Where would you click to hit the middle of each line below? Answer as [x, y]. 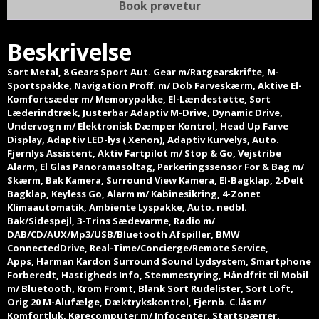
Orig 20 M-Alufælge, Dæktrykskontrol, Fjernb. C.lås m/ [136, 302]
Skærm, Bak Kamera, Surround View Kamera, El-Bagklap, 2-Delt [156, 181]
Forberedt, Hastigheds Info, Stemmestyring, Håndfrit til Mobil [158, 275]
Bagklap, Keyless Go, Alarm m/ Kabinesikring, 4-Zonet [134, 194]
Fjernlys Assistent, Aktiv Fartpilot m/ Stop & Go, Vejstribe [144, 153]
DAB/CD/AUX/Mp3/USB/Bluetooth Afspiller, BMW [124, 235]
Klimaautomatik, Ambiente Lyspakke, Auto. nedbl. [127, 208]
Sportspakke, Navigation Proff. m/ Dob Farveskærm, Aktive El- [155, 86]
